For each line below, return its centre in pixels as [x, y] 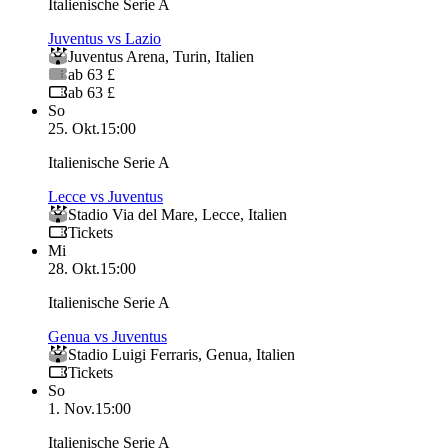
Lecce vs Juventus [105, 196]
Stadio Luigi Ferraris [133, 354]
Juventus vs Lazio [104, 38]
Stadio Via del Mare [131, 214]
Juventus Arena [116, 56]
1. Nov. [71, 408]
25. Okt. [74, 128]
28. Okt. [74, 268]
